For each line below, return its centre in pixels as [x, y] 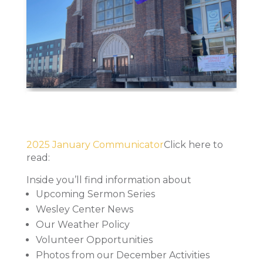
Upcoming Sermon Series [95, 194]
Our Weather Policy [82, 225]
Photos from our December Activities [122, 255]
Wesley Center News [84, 210]
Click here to [193, 145]
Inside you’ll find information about [109, 180]
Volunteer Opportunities [94, 240]
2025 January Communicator [95, 145]
